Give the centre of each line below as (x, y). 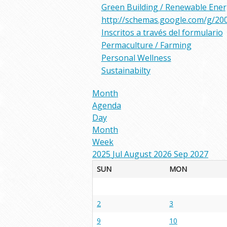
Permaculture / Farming (146, 45)
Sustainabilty (126, 70)
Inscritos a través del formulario (162, 32)
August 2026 (148, 154)
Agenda (107, 105)
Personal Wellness (136, 58)
